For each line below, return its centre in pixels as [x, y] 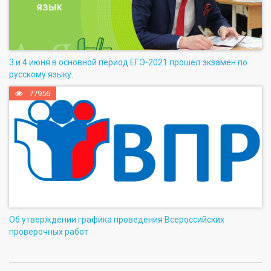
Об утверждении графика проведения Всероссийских [117, 219]
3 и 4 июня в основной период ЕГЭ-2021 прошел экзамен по [128, 62]
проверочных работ [49, 231]
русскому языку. [41, 74]
